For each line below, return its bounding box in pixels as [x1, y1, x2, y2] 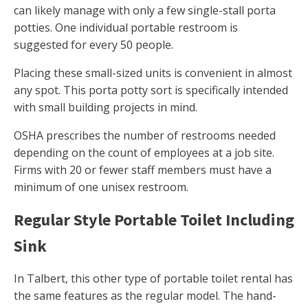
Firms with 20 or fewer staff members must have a [14, 162, 272, 178]
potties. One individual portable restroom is [14, 20, 238, 36]
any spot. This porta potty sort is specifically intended [14, 82, 288, 98]
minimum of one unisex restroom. [14, 179, 188, 195]
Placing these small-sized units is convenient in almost [14, 65, 292, 81]
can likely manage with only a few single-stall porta [14, 3, 276, 19]
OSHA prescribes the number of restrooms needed [14, 128, 276, 144]
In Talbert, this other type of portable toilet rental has [14, 271, 293, 287]
